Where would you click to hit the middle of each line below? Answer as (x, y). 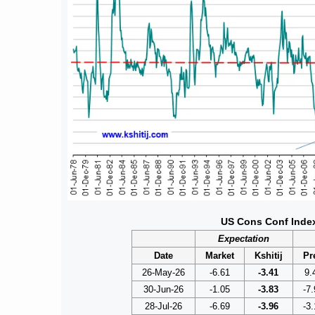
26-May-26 (163, 272)
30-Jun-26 (163, 289)
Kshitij (268, 255)
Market (219, 255)
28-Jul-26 (163, 306)
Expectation (244, 238)
